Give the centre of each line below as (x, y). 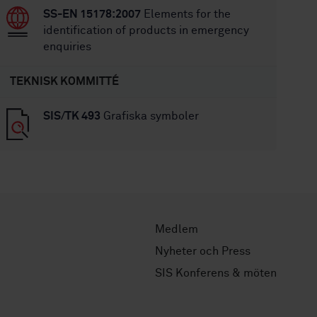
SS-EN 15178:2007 (92, 14)
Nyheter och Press (203, 251)
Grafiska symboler (150, 116)
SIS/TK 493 (72, 116)
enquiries (68, 47)
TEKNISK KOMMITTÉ (65, 81)
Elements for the (186, 14)
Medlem (177, 229)
